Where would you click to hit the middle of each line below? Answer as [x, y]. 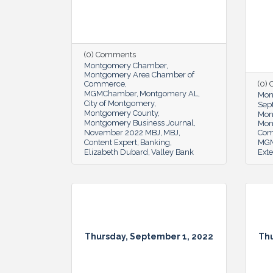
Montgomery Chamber [125, 65]
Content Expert [111, 142]
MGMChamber [110, 93]
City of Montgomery [119, 103]
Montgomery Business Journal [139, 122]
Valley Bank [172, 152]
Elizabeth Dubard [116, 152]
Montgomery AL [169, 93]
